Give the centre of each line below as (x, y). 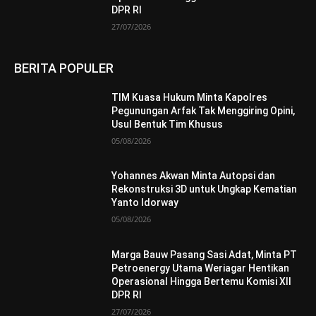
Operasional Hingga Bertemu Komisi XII (202, 281)
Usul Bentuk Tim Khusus (168, 124)
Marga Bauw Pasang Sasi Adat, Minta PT (205, 254)
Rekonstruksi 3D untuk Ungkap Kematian (205, 189)
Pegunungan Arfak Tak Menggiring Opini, (203, 110)
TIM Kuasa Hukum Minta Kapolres (190, 97)
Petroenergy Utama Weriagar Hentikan (201, 268)
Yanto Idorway (145, 203)
